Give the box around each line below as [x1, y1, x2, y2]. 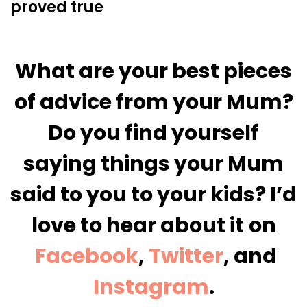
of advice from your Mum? [14, 88, 293, 117]
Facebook [34, 242, 138, 271]
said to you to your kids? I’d [10, 180, 297, 210]
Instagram [93, 273, 209, 302]
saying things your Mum [23, 149, 284, 179]
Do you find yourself [48, 119, 259, 148]
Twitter [148, 242, 223, 271]
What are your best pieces [15, 57, 292, 86]
